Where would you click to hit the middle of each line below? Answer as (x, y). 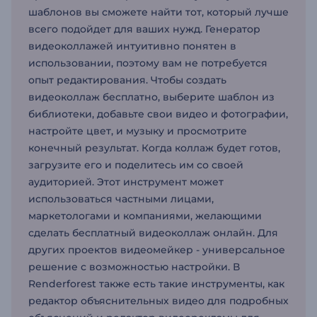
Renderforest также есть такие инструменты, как (156, 284)
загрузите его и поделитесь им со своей (136, 165)
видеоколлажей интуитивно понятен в (132, 46)
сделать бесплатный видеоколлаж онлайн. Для (153, 233)
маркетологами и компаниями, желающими (145, 216)
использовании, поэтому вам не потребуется (148, 63)
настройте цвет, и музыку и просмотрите (138, 131)
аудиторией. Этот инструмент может (126, 182)
